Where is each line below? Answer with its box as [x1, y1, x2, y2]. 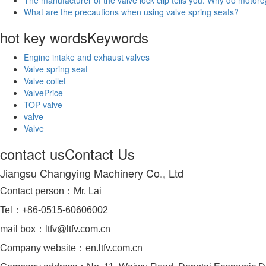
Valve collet [24, 74, 66, 87]
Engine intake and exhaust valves [24, 50, 150, 63]
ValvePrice [24, 86, 63, 99]
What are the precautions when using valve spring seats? [24, 5, 239, 18]
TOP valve [24, 98, 62, 110]
